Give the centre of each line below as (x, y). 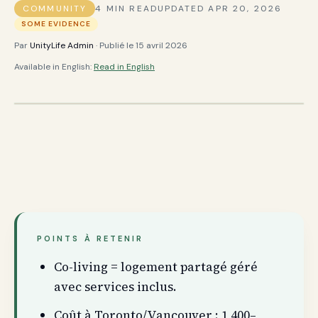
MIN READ (130, 9)
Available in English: (53, 67)
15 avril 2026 (161, 45)
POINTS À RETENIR (91, 238)
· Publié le (115, 45)
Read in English (124, 67)
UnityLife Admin (62, 45)
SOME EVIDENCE (56, 24)
